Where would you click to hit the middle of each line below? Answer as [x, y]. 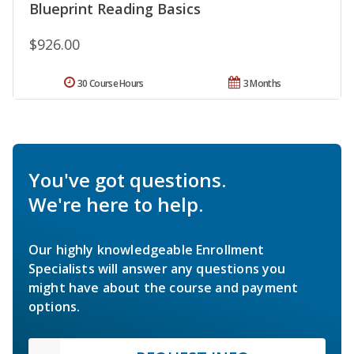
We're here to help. [116, 205]
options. [55, 307]
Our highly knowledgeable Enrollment [147, 250]
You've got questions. [127, 180]
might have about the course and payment [164, 288]
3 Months [262, 84]
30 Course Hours [111, 84]
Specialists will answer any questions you [157, 269]
